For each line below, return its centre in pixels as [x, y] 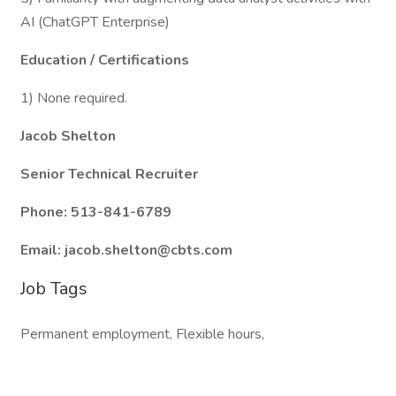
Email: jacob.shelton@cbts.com [126, 250]
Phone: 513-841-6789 [96, 212]
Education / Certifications [105, 60]
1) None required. [74, 98]
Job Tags [54, 289]
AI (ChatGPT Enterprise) [95, 22]
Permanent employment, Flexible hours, [142, 334]
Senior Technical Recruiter [109, 174]
